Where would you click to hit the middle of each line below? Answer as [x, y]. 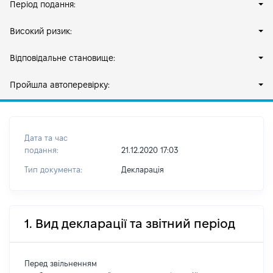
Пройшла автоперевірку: [60, 85]
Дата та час [46, 138]
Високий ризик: [41, 31]
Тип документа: [53, 169]
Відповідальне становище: [62, 58]
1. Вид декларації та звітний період [130, 224]
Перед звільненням [61, 263]
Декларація [142, 169]
